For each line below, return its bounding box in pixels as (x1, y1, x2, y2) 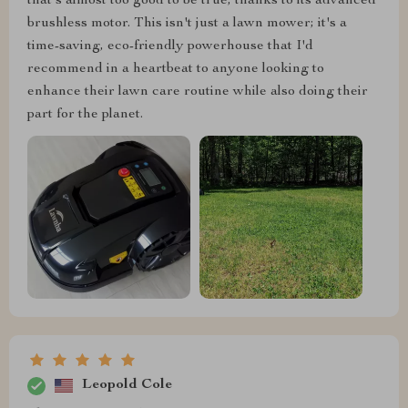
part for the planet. (27, 107, 143, 122)
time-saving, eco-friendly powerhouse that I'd (27, 38, 313, 54)
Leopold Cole (82, 378, 172, 393)
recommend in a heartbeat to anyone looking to (27, 61, 324, 76)
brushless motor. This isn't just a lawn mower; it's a (27, 15, 347, 31)
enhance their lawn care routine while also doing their (27, 84, 368, 99)
